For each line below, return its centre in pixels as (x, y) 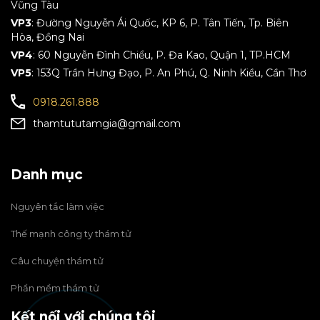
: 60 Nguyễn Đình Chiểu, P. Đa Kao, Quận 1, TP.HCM (162, 55)
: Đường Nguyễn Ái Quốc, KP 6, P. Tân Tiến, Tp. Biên (160, 23)
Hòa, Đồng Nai (47, 37)
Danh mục (47, 175)
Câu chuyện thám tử (57, 261)
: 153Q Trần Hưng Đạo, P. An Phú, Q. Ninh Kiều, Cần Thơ (169, 73)
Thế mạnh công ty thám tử (71, 234)
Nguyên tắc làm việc (57, 207)
